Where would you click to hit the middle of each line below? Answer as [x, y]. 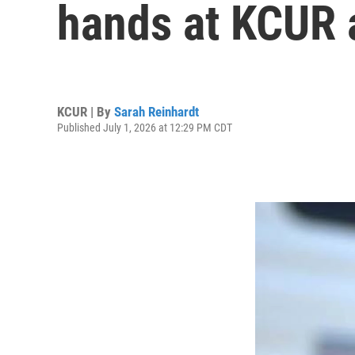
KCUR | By [86, 111]
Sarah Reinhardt [157, 111]
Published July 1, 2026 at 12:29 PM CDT [145, 127]
